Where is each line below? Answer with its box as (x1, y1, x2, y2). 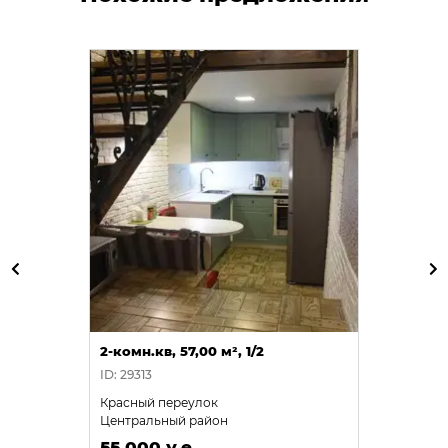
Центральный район (100, 412, 228, 428)
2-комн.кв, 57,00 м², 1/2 (100, 342, 264, 359)
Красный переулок (100, 394, 218, 410)
